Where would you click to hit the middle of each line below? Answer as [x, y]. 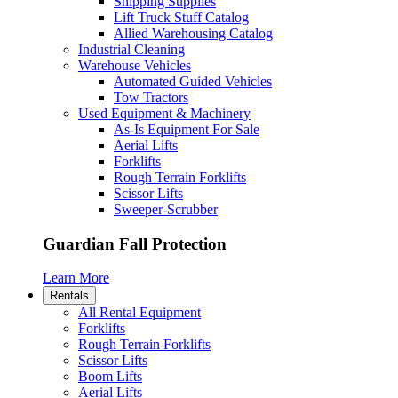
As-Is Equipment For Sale [187, 129]
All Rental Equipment [139, 313]
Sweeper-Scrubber [166, 209]
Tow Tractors [151, 97]
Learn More [76, 278]
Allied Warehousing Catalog [193, 33]
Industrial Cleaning [131, 49]
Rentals [69, 296]
